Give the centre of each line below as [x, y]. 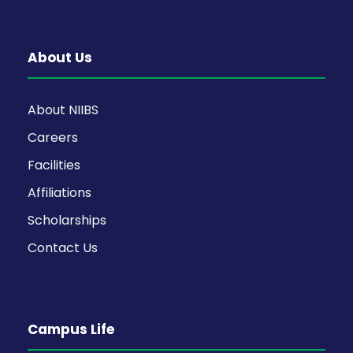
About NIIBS [63, 110]
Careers [53, 137]
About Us [60, 57]
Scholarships [67, 220]
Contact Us [63, 247]
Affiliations [59, 192]
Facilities [54, 165]
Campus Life [71, 329]
